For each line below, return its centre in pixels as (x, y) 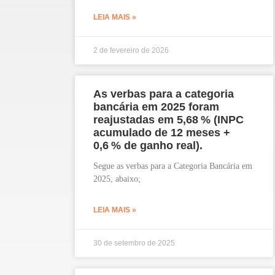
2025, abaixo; (117, 179)
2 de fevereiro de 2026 (131, 51)
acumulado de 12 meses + (162, 133)
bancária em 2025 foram (156, 107)
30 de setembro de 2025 (134, 243)
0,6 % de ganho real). (148, 146)
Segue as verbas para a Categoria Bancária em (173, 166)
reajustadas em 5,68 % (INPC (168, 120)
